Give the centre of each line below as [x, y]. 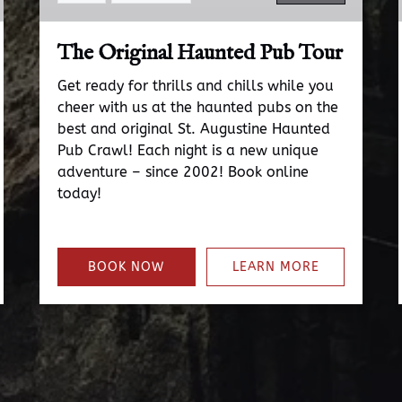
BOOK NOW [127, 267]
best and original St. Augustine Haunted [194, 129]
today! [79, 193]
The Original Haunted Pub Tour [200, 53]
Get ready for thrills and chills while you [196, 86]
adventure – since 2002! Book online [183, 172]
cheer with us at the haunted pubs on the [198, 107]
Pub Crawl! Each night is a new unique [188, 150]
